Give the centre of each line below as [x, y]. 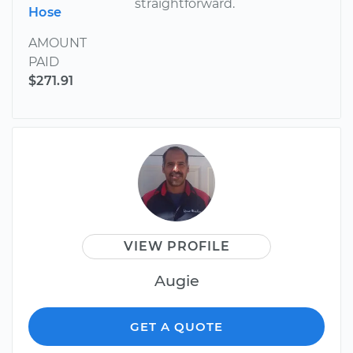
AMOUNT [58, 43]
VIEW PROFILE [176, 247]
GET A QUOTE [176, 327]
